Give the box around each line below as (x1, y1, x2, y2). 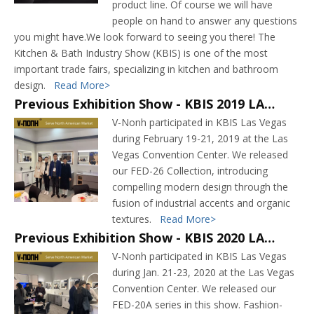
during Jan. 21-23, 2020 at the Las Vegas (112, 266, 294, 279)
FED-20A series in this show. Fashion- (112, 298, 282, 311)
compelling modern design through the (112, 180, 288, 193)
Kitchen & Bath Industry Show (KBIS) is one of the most (14, 46, 268, 60)
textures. (112, 212, 160, 226)
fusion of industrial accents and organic (112, 196, 290, 210)
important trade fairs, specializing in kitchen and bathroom (14, 62, 278, 76)
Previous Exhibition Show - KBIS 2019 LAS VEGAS (264, 95, 275, 112)
